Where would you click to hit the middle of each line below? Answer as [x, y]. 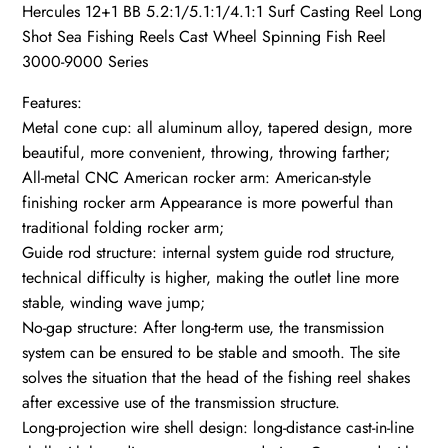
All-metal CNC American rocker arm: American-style [197, 177]
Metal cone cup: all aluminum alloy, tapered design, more [217, 127]
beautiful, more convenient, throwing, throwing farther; [206, 152]
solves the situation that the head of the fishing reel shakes [216, 377]
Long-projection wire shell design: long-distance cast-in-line [218, 427]
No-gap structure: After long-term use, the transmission [203, 327]
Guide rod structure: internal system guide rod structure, [209, 252]
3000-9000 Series [85, 61]
